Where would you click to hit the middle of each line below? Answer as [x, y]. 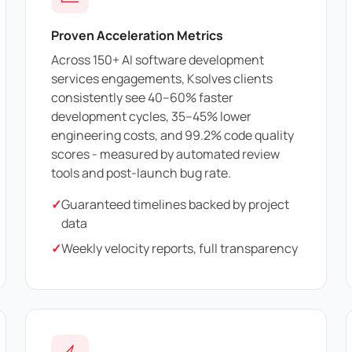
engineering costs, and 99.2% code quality [172, 136]
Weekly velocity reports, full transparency [180, 249]
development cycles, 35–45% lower [151, 117]
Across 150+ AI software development [158, 60]
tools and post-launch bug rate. [141, 173]
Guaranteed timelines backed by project [175, 205]
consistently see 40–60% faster [142, 98]
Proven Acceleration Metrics [137, 35]
